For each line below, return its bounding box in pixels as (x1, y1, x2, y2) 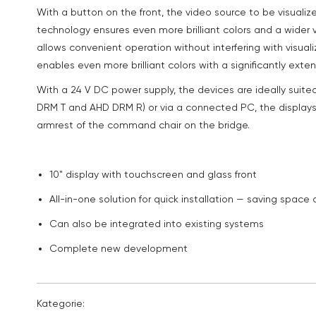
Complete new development (49, 243, 188, 254)
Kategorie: (37, 298, 85, 309)
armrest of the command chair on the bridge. (37, 119, 250, 130)
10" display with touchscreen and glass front (49, 169, 257, 180)
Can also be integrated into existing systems (49, 218, 264, 229)
